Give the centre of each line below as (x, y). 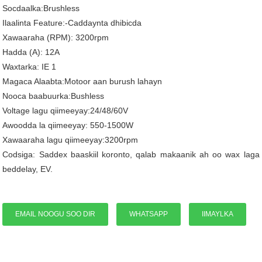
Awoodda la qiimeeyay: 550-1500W (68, 125)
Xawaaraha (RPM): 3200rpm (56, 38)
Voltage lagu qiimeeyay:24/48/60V (65, 111)
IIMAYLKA (218, 214)
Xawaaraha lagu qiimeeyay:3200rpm (70, 140)
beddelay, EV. (28, 169)
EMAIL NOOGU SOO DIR (56, 214)
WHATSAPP (149, 214)
